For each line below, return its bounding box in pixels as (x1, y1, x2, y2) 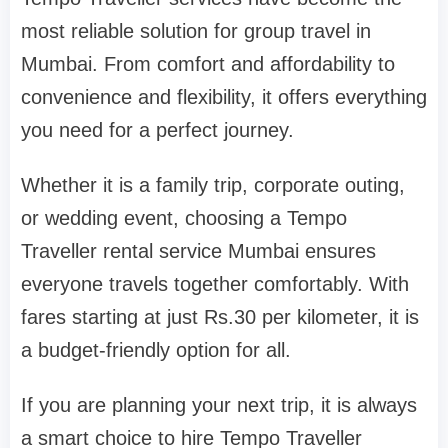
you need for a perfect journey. (21, 118, 294, 141)
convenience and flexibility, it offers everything (21, 85, 427, 108)
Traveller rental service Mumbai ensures (21, 239, 376, 262)
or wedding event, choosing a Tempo (21, 206, 347, 229)
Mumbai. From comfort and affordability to (21, 52, 395, 75)
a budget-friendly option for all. (21, 338, 291, 361)
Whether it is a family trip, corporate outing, (21, 173, 405, 196)
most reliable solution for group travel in (21, 19, 371, 42)
